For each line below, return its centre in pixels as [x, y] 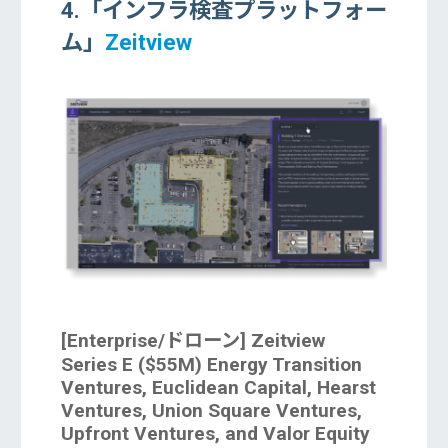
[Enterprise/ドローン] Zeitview [192, 341]
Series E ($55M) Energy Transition [211, 365]
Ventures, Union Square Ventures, [211, 411]
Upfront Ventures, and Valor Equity [215, 434]
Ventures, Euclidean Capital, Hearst [218, 388]
